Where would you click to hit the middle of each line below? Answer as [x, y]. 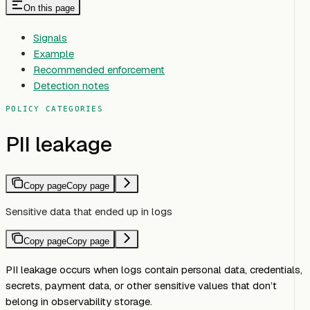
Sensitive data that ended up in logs [89, 212]
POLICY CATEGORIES [55, 109]
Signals [50, 38]
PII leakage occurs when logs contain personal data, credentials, [154, 270]
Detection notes [71, 86]
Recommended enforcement [99, 70]
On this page [49, 8]
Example [54, 54]
